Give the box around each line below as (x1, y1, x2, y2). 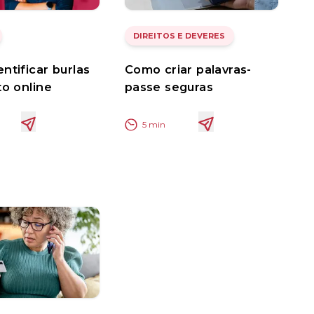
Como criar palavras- (124, 62, 252, 77)
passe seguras (124, 80, 214, 95)
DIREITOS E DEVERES (133, 31, 226, 41)
